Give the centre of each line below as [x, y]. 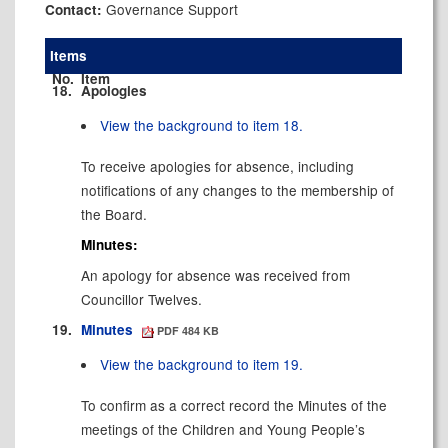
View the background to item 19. [202, 364]
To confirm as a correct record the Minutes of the [233, 404]
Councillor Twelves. [141, 299]
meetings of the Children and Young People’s [222, 428]
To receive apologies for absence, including [217, 165]
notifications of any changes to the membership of [237, 189]
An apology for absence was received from [215, 275]
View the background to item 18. [202, 125]
